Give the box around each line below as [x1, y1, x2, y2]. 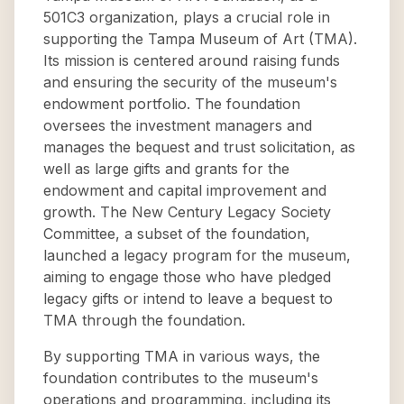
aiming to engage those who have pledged [43, 268, 331, 286]
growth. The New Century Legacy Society [43, 203, 331, 221]
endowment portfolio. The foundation [43, 95, 300, 113]
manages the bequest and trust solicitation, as [43, 138, 355, 156]
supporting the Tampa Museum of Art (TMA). [43, 30, 357, 48]
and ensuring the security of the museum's [43, 73, 337, 91]
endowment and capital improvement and [43, 181, 326, 199]
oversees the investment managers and [43, 116, 312, 134]
